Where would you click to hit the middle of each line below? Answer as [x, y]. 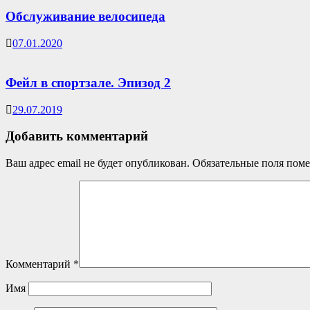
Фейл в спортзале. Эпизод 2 [88, 82]
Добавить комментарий [77, 136]
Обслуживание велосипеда [85, 17]
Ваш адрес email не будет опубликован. [98, 163]
